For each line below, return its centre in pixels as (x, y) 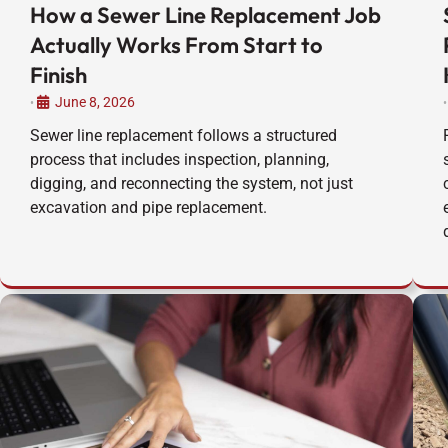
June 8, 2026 (95, 102)
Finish (58, 75)
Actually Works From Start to (176, 45)
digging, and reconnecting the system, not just (191, 184)
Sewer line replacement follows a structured (183, 136)
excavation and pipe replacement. (148, 208)
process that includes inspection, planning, (179, 160)
